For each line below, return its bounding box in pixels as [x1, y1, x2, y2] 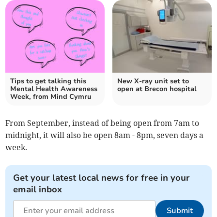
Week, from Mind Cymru [10, 92, 92, 102]
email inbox [13, 184, 62, 196]
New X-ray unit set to [117, 77, 189, 86]
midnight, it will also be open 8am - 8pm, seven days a [5, 130, 204, 140]
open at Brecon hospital [117, 84, 197, 94]
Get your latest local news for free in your [13, 172, 190, 184]
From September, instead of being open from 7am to [5, 118, 200, 128]
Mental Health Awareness [10, 84, 98, 94]
